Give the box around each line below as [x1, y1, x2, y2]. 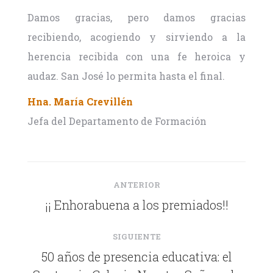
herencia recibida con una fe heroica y [27, 50, 246, 63]
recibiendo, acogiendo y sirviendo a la [27, 30, 246, 44]
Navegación [27, 157, 133, 181]
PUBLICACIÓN [136, 196, 224, 212]
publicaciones [27, 186, 149, 210]
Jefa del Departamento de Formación [27, 115, 207, 128]
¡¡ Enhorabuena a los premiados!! [44, 197, 229, 213]
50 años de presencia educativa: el [41, 249, 232, 265]
